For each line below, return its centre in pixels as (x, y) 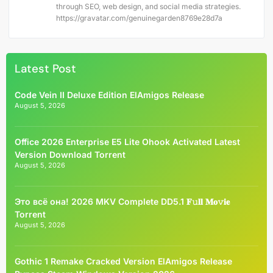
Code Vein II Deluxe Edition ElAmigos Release (109, 95)
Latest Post (45, 69)
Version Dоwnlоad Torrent (70, 155)
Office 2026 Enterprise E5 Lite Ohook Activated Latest (127, 142)
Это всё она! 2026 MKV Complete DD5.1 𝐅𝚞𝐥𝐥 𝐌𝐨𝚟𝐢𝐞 (122, 202)
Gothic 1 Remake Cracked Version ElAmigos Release (123, 261)
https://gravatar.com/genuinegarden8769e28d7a (139, 18)
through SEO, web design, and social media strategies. (148, 6)
